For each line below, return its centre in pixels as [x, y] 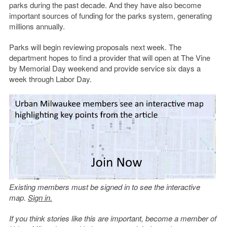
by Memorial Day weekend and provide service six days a [105, 68]
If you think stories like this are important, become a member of [112, 218]
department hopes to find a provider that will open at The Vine [109, 58]
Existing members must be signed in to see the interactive [104, 187]
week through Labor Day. [50, 79]
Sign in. [40, 198]
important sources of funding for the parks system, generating [110, 16]
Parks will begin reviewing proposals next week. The [95, 47]
